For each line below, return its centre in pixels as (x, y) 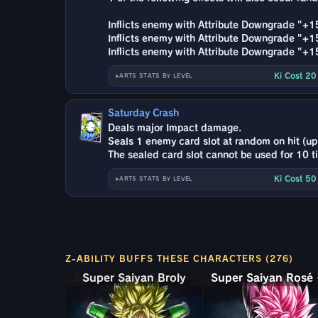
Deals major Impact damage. (175, 128)
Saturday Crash (144, 113)
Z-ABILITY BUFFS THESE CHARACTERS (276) (179, 258)
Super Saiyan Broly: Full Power (187, 278)
